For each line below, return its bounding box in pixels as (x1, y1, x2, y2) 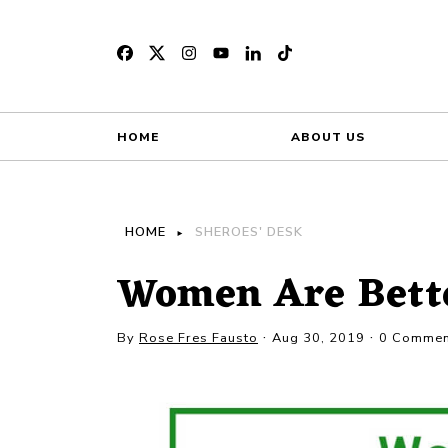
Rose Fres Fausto (139, 329, 258, 347)
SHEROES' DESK (195, 223, 303, 241)
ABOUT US (291, 129, 366, 145)
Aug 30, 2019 (272, 329, 365, 347)
